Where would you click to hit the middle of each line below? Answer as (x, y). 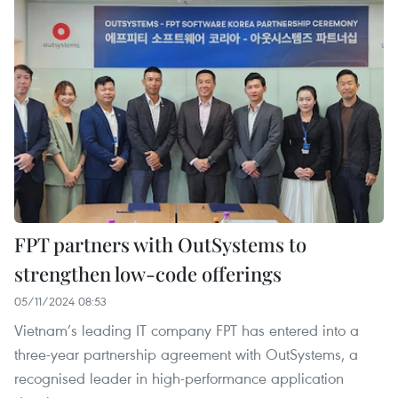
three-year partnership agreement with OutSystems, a (186, 354)
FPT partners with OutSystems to (160, 245)
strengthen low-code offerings (148, 274)
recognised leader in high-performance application (179, 378)
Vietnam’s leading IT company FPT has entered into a (187, 330)
